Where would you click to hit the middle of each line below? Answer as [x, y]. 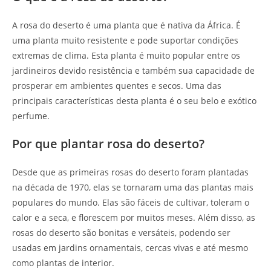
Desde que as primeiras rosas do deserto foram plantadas [130, 172]
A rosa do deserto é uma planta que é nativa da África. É [126, 25]
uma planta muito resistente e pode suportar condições [125, 40]
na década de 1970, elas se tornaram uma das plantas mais [133, 187]
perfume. [31, 116]
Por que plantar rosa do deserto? [108, 143]
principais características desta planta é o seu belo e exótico [134, 100]
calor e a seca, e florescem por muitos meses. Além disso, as [134, 217]
